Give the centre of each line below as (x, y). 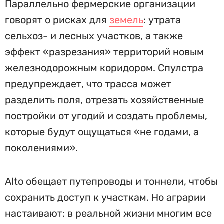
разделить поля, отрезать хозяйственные (104, 100)
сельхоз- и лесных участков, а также (94, 36)
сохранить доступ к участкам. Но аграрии (105, 197)
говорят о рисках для (57, 20)
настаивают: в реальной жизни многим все (108, 213)
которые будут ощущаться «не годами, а (102, 132)
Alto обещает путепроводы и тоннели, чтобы (111, 181)
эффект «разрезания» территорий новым (104, 52)
